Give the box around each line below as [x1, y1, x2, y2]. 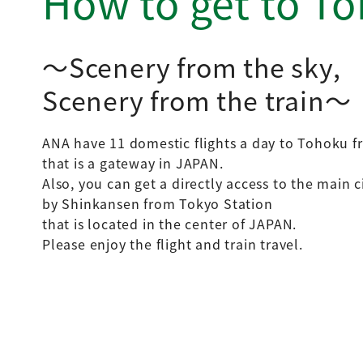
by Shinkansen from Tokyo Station [42, 194, 273, 214]
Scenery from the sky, [68, 48, 341, 86]
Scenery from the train [42, 81, 325, 119]
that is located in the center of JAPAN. [42, 214, 297, 234]
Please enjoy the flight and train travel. [42, 234, 303, 254]
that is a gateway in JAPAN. [42, 153, 224, 173]
